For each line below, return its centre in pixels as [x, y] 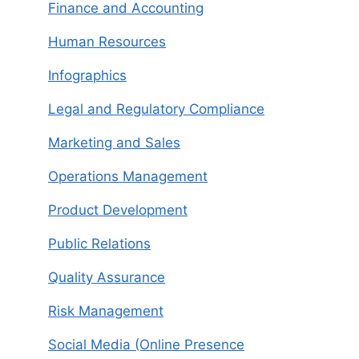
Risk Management [106, 311]
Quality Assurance [107, 277]
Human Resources [107, 41]
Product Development [118, 210]
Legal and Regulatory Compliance [156, 109]
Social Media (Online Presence [146, 344]
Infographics [87, 75]
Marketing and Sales [114, 142]
